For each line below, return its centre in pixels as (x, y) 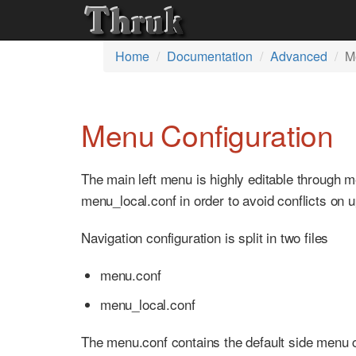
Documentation (210, 56)
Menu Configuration (207, 135)
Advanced (299, 56)
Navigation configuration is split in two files (205, 237)
